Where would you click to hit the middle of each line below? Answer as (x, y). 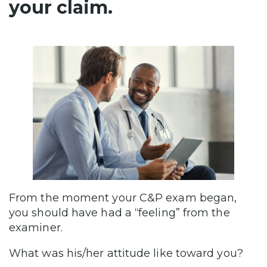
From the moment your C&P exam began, (123, 198)
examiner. (36, 228)
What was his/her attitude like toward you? (126, 254)
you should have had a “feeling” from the (119, 213)
